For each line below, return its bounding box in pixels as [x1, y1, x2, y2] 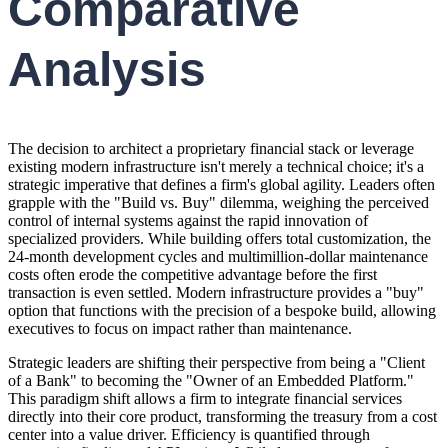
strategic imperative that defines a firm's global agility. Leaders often [8, 175, 435, 193]
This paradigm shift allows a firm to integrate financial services [8, 389, 402, 407]
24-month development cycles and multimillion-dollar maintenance [8, 247, 428, 265]
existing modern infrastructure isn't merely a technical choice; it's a [8, 157, 424, 175]
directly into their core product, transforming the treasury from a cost [8, 407, 437, 425]
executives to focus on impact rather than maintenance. [8, 319, 352, 337]
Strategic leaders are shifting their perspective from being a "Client [8, 353, 425, 371]
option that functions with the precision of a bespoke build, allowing [8, 301, 436, 319]
